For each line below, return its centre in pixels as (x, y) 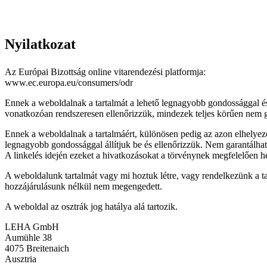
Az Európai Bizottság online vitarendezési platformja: (105, 72)
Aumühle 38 (28, 238)
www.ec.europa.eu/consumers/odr (69, 83)
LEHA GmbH (32, 227)
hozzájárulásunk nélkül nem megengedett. (83, 187)
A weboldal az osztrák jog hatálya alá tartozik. (91, 207)
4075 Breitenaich (37, 249)
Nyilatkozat (40, 44)
